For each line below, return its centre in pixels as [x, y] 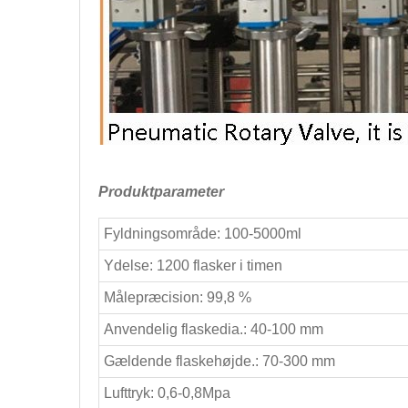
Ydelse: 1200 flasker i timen [193, 265]
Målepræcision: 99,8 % [178, 297]
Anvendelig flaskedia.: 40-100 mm [214, 329]
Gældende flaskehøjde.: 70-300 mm [219, 361]
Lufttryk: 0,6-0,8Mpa [167, 393]
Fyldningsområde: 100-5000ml [203, 234]
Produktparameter [161, 192]
